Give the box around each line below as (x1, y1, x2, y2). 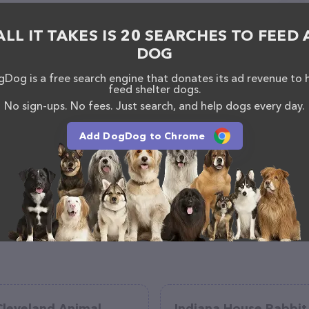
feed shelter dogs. (108, 82, 201, 96)
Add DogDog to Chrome (79, 130, 206, 142)
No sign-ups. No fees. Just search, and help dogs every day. (4, 99, 305, 112)
